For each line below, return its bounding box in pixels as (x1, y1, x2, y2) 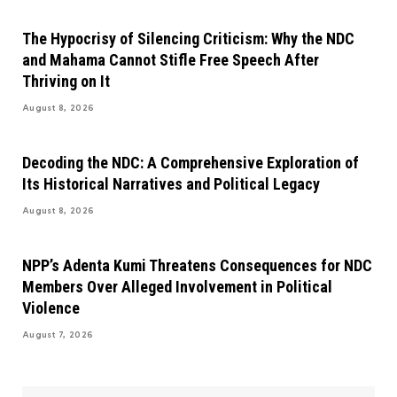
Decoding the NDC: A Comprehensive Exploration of (22, 152, 359, 172)
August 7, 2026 (22, 329, 94, 340)
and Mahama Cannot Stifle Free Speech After (22, 50, 319, 69)
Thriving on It (22, 71, 110, 90)
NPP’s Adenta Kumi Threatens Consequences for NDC (22, 255, 372, 275)
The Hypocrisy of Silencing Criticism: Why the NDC (22, 28, 354, 48)
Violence (22, 298, 80, 317)
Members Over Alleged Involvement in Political (22, 276, 332, 296)
